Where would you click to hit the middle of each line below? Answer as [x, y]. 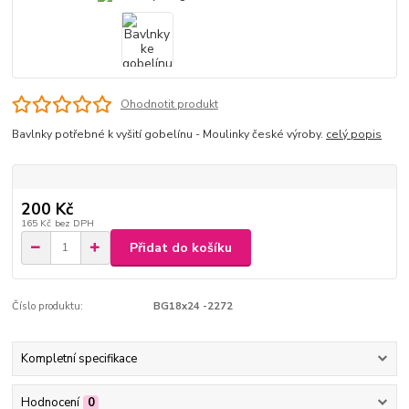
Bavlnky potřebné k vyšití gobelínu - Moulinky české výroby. [169, 135]
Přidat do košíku [181, 247]
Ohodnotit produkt [169, 104]
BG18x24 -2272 [193, 307]
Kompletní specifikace [79, 359]
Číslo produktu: [48, 307]
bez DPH [74, 224]
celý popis [354, 135]
